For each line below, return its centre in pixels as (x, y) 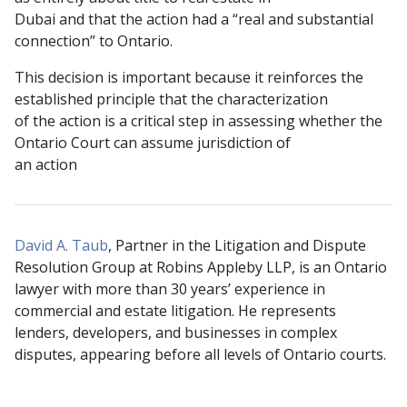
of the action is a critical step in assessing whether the (199, 120)
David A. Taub (61, 245)
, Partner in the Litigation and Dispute (237, 245)
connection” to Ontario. (94, 40)
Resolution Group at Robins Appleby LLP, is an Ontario (201, 267)
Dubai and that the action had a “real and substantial (194, 19)
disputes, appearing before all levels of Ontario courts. (200, 354)
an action (46, 164)
